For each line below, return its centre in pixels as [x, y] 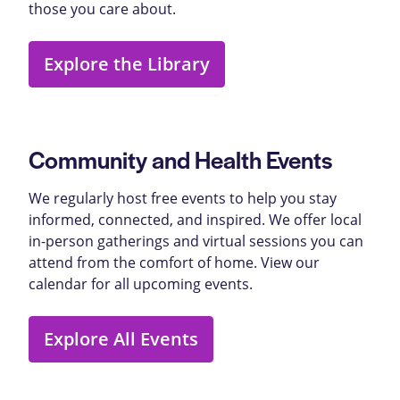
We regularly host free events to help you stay [183, 198]
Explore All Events [121, 339]
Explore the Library [127, 64]
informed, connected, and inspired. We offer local [195, 219]
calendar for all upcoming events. [141, 283]
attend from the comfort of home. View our [174, 262]
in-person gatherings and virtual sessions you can [196, 241]
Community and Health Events [180, 159]
